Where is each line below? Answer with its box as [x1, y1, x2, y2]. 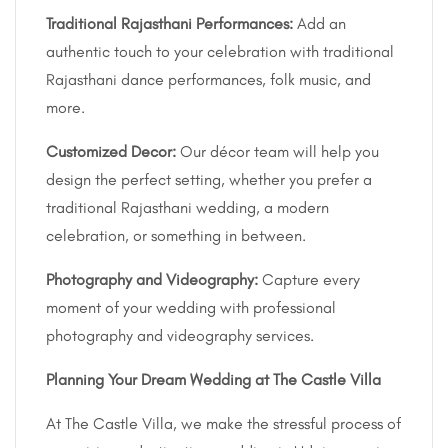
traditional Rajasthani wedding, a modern [46, 197, 329, 217]
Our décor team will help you [180, 141, 379, 161]
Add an [297, 13, 346, 33]
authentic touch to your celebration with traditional [46, 41, 394, 61]
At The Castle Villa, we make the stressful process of [46, 413, 401, 433]
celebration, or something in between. [46, 225, 306, 245]
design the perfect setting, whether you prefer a [46, 169, 372, 189]
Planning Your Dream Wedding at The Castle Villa [46, 369, 381, 389]
